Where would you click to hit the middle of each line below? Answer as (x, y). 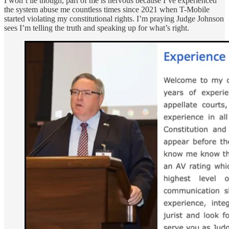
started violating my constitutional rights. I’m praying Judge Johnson (114, 18)
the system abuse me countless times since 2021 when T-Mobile (107, 9)
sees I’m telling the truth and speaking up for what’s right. (97, 28)
